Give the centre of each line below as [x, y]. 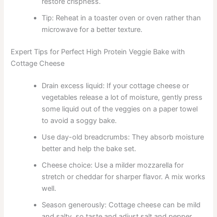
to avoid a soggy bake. [79, 121]
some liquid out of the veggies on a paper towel [120, 109]
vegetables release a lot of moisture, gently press [122, 98]
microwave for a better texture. [92, 30]
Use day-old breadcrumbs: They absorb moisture [123, 137]
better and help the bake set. [89, 149]
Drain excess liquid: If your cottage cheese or [116, 86]
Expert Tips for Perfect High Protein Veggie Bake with [98, 52]
